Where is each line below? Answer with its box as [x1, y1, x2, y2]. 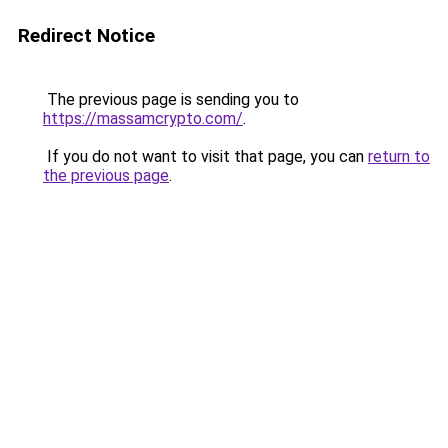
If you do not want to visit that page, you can [43, 147, 368, 166]
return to [368, 147, 430, 166]
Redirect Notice [18, 24, 155, 47]
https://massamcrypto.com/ [43, 109, 243, 128]
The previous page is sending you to [43, 90, 299, 109]
